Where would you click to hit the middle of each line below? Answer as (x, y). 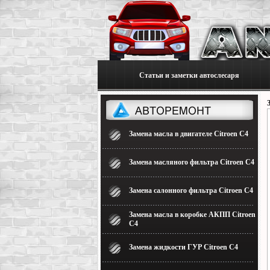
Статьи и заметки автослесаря (189, 75)
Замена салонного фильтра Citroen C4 (191, 190)
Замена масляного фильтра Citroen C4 (192, 162)
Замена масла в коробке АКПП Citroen (192, 215)
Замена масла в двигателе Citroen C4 (189, 134)
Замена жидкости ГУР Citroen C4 (184, 247)
